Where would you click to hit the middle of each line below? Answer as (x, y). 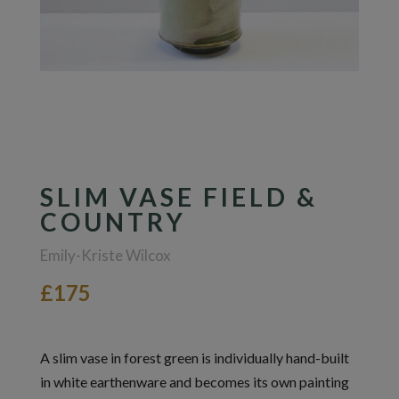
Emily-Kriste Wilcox (105, 256)
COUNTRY (113, 222)
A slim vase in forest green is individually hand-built (194, 358)
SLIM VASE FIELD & (179, 197)
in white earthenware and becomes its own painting (194, 382)
